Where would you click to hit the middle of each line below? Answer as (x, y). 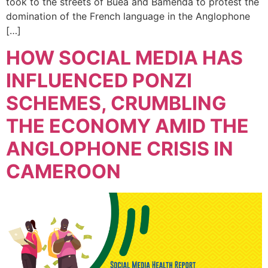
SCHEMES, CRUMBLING (116, 103)
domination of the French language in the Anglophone (128, 16)
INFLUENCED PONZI (99, 80)
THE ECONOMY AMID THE (127, 126)
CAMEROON (63, 171)
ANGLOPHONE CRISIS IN (120, 148)
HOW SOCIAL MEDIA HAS (124, 57)
